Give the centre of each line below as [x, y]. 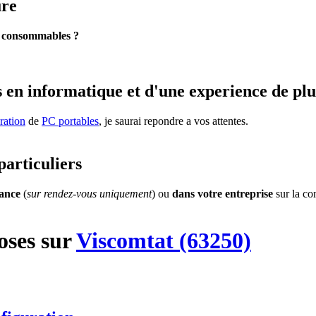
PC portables [70, 121]
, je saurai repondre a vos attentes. [174, 121]
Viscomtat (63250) [164, 240]
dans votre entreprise [223, 193]
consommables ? [40, 35]
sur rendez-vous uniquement [89, 193]
